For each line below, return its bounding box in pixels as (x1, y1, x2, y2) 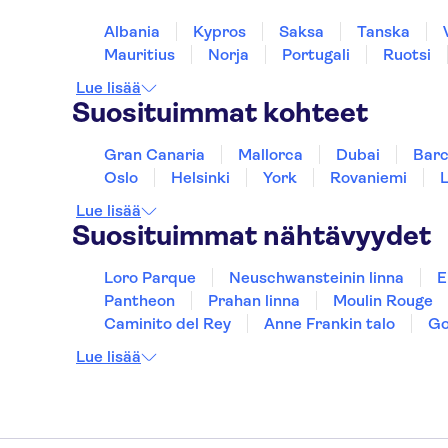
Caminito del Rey (104, 314, 231, 333)
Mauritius (104, 45, 175, 64)
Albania (104, 22, 160, 41)
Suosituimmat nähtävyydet (72, 219, 431, 252)
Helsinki (171, 168, 230, 187)
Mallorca (238, 145, 303, 164)
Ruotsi (383, 45, 431, 64)
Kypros (193, 22, 246, 41)
